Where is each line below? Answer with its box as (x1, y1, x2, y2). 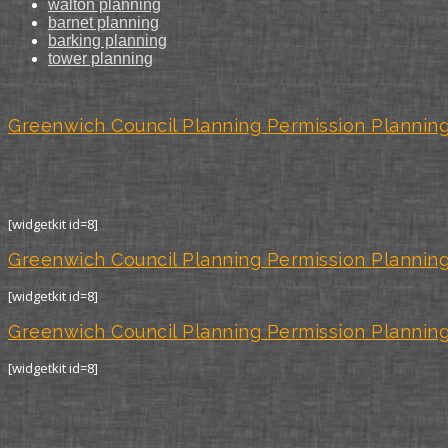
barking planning (48, 32, 167, 49)
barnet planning (48, 14, 159, 31)
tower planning (48, 50, 153, 67)
